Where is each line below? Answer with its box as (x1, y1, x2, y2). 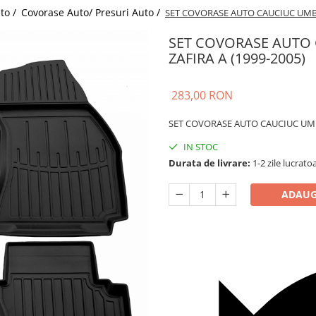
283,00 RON (171, 87, 233, 103)
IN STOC (181, 140, 218, 153)
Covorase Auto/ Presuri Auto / (21, 6, 163, 19)
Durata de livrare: (169, 157, 250, 169)
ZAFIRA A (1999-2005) (169, 49, 305, 68)
